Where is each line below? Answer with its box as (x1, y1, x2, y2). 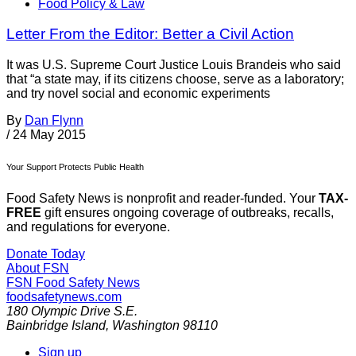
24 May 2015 (13, 128, 86, 142)
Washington (112, 319, 180, 333)
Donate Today (6, 247, 85, 261)
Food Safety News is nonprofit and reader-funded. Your (6, 192, 319, 206)
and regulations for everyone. (6, 220, 170, 234)
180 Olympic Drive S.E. (6, 304, 137, 319)
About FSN (6, 261, 69, 276)
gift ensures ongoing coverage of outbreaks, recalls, (41, 206, 334, 220)
